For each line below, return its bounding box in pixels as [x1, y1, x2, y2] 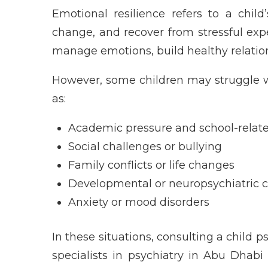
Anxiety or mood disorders [68, 195, 209, 209]
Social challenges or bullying [68, 139, 222, 153]
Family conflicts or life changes [68, 158, 234, 172]
